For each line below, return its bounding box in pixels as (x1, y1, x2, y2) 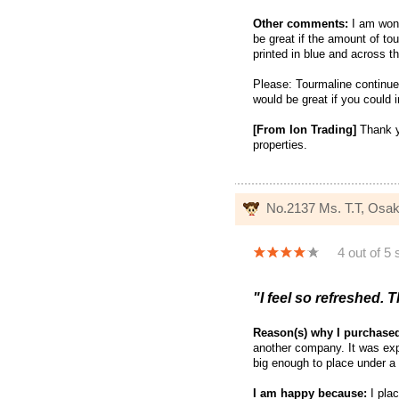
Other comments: (253, 17, 348, 31)
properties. (253, 138, 307, 152)
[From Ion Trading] (253, 123, 356, 137)
